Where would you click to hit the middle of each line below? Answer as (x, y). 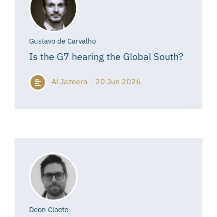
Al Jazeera (70, 82)
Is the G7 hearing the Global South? (106, 57)
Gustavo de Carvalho (62, 41)
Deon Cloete (49, 210)
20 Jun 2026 (118, 82)
